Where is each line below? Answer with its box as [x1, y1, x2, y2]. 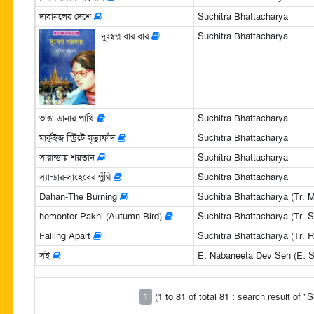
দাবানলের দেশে [39, 10, 94, 22]
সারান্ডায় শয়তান [39, 151, 97, 163]
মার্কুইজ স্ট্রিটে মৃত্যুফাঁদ [39, 131, 118, 144]
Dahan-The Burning [39, 190, 120, 203]
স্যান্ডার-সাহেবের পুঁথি [39, 170, 114, 183]
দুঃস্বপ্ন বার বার [100, 29, 151, 42]
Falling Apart [39, 229, 93, 242]
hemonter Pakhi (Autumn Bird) [39, 210, 165, 222]
